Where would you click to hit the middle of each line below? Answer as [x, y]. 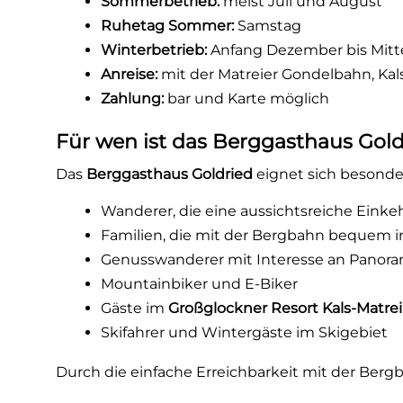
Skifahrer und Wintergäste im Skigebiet [245, 332]
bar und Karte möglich [247, 99]
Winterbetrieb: [154, 50]
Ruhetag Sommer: [168, 26]
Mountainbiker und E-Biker [200, 284]
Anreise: [130, 74]
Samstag [268, 26]
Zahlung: [133, 99]
